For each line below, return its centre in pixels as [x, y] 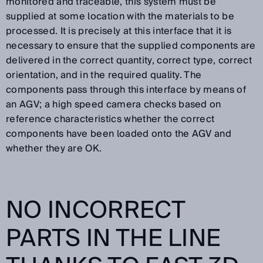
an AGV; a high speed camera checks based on [114, 104]
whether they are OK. [54, 148]
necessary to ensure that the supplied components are [131, 45]
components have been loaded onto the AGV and [119, 134]
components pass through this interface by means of [126, 90]
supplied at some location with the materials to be [120, 16]
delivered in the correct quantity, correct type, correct [129, 60]
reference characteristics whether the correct [110, 119]
